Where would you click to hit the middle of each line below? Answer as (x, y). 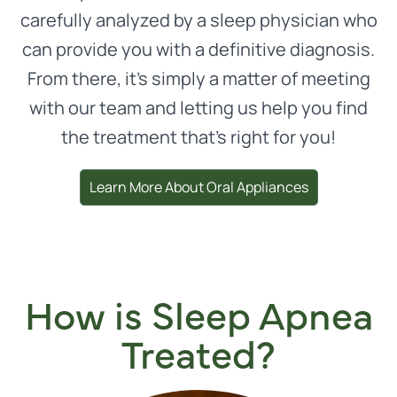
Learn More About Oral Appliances (198, 187)
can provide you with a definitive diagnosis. (198, 49)
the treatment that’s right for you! (198, 137)
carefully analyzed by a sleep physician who (198, 20)
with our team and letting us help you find (198, 108)
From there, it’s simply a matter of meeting (198, 78)
